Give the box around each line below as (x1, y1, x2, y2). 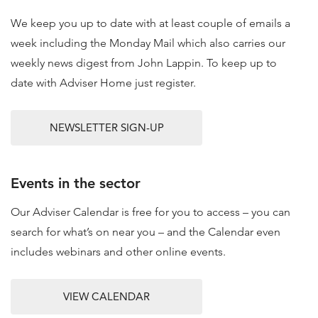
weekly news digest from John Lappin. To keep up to (11, 56, 277, 70)
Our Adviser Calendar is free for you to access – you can (11, 205, 290, 219)
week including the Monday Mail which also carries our (11, 36, 285, 50)
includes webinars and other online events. (11, 245, 226, 258)
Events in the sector (11, 175, 141, 192)
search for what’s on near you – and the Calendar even (11, 225, 280, 238)
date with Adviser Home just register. (11, 76, 196, 89)
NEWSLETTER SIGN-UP (49, 121, 164, 134)
